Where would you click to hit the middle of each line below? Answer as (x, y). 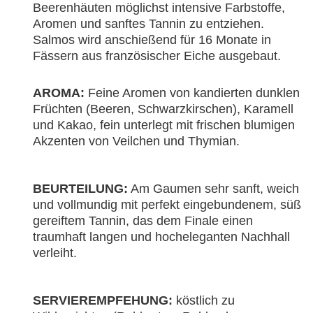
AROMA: (59, 93)
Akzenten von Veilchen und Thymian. (136, 141)
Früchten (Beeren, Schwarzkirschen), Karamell (163, 109)
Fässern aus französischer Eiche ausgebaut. (157, 56)
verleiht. (55, 253)
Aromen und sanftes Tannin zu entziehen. (148, 23)
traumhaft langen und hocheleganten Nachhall (161, 236)
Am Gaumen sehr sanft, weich (213, 188)
